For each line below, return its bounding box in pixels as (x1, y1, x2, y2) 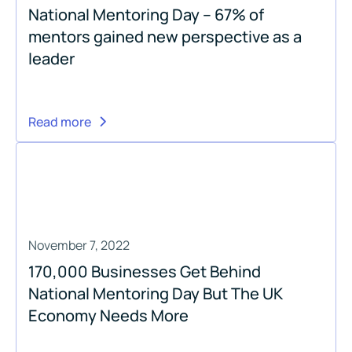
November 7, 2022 (28, 236, 130, 254)
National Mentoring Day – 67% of (28, 3, 264, 25)
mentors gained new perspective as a (28, 25, 302, 47)
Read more (28, 112, 91, 130)
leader (28, 47, 75, 69)
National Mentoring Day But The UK (28, 282, 283, 304)
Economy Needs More (28, 304, 189, 326)
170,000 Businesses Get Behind (28, 260, 261, 282)
